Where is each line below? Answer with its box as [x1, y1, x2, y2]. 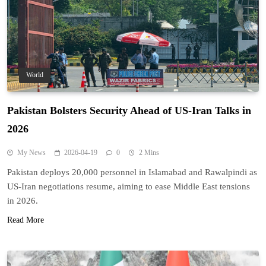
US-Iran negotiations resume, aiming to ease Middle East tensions [7, 182, 250, 192]
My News [17, 148, 46, 157]
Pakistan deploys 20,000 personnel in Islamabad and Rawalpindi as [7, 167, 257, 178]
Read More [7, 216, 44, 225]
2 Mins [139, 148, 159, 157]
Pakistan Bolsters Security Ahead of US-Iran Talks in [7, 104, 251, 117]
